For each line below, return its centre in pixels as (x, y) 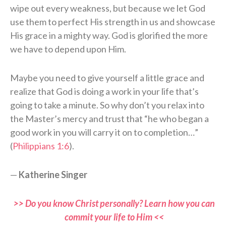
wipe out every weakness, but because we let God (108, 8)
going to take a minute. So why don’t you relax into (107, 105)
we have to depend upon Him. (68, 49)
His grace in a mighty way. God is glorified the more (109, 35)
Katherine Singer (53, 174)
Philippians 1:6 (41, 146)
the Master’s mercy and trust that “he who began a (109, 118)
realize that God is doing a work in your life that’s (104, 91)
